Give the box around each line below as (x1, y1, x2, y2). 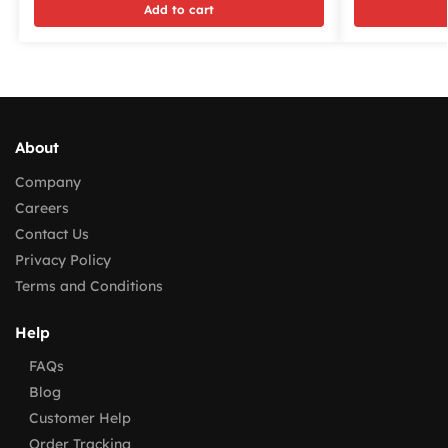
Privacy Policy (15, 250, 111, 269)
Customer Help (29, 409, 131, 428)
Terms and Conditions (15, 276, 163, 295)
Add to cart (143, 2, 214, 18)
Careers (15, 198, 69, 217)
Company (15, 172, 81, 191)
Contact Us (15, 224, 89, 243)
